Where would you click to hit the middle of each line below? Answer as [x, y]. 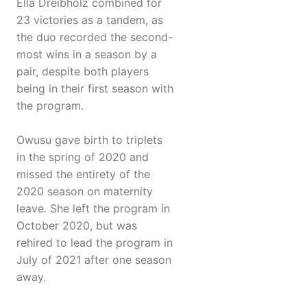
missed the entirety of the [83, 174]
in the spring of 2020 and [83, 157]
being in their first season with [95, 89]
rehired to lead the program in [95, 243]
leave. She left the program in [93, 209]
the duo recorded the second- [95, 37]
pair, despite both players [83, 72]
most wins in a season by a [87, 54]
